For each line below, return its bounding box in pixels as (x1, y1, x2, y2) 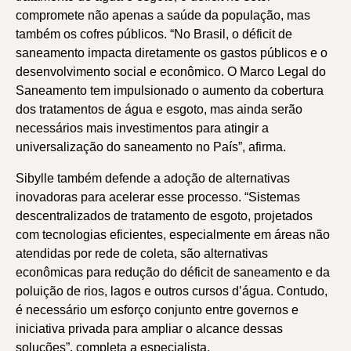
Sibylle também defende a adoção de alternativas (16, 172, 290, 185)
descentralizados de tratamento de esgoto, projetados (16, 209, 313, 223)
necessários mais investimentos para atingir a (16, 121, 269, 135)
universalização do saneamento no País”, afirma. (16, 140, 286, 154)
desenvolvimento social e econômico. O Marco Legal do (16, 65, 326, 78)
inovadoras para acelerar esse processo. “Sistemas (16, 190, 300, 204)
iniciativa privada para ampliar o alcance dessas (16, 322, 283, 335)
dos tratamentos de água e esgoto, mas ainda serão (16, 103, 302, 116)
